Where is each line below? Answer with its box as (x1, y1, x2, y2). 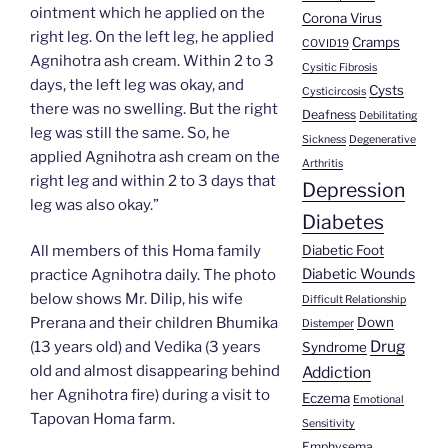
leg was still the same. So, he (30, 123, 230, 142)
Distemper (301, 317, 354, 331)
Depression (301, 178, 405, 203)
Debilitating (358, 109, 417, 123)
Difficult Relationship (301, 293, 406, 307)
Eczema (301, 390, 350, 407)
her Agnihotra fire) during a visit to (30, 386, 270, 405)
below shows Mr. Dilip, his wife (30, 290, 243, 309)
